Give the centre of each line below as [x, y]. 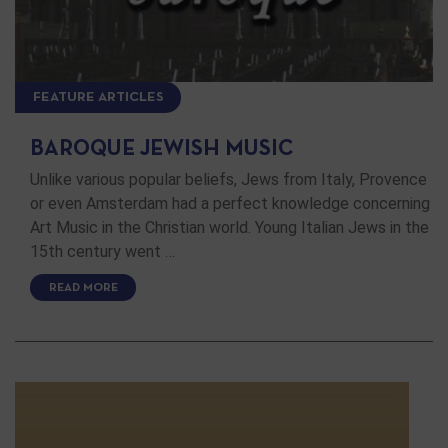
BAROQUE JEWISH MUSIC [162, 149]
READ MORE [83, 287]
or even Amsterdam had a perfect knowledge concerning [230, 203]
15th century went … [102, 251]
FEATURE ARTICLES [98, 97]
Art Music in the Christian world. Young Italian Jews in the [229, 227]
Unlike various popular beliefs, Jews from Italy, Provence [228, 179]
